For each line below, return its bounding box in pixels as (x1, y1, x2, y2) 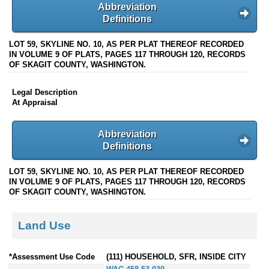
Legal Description (12, 88, 77, 97)
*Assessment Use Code (9, 252, 95, 262)
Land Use (18, 219, 71, 232)
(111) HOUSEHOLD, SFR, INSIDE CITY (106, 252, 246, 262)
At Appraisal (12, 98, 58, 107)
